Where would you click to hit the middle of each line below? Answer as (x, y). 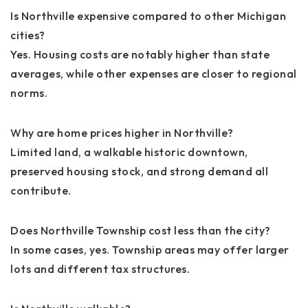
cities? (28, 35)
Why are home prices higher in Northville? (122, 132)
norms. (29, 92)
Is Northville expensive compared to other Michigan (148, 15)
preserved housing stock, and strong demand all (139, 171)
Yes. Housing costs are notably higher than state (140, 54)
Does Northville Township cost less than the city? (141, 230)
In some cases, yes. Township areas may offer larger (150, 249)
